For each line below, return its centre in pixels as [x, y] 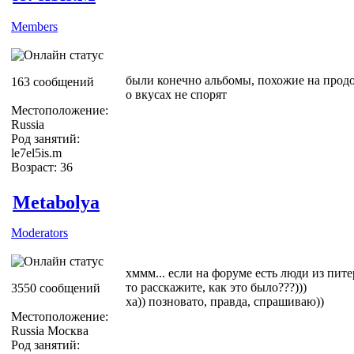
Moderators [40, 232]
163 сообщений [53, 81]
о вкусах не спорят [176, 94]
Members [34, 26]
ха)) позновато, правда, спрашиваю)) [225, 301]
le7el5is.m [36, 153]
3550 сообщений [56, 288]
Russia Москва [50, 330]
